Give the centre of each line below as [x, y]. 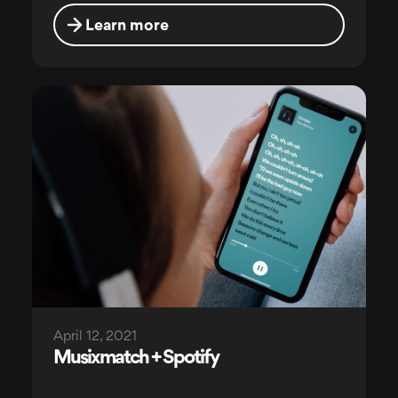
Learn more [127, 26]
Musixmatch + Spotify [135, 358]
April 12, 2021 [95, 337]
